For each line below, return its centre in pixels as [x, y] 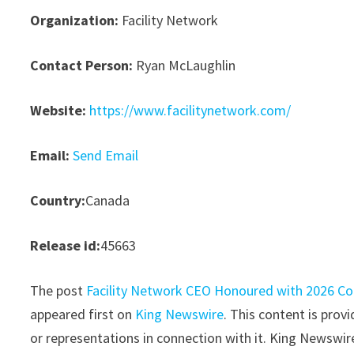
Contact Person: [82, 66]
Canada [108, 201]
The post [58, 291]
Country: [58, 201]
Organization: [75, 21]
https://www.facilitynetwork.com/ [190, 111]
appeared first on [83, 314]
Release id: [66, 246]
